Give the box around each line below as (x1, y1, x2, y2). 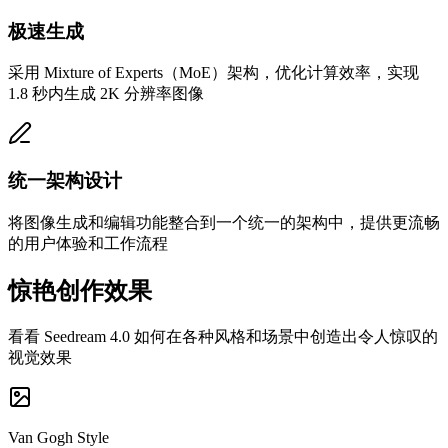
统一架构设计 (8, 169, 122, 191)
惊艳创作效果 (8, 277, 152, 304)
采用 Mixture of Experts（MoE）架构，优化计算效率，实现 (8, 64, 419, 82)
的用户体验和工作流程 (8, 234, 168, 252)
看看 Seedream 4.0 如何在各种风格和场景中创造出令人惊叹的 (8, 327, 438, 345)
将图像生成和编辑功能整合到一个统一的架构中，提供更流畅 (8, 213, 440, 231)
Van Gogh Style (8, 428, 109, 446)
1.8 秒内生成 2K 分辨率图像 (8, 85, 204, 103)
